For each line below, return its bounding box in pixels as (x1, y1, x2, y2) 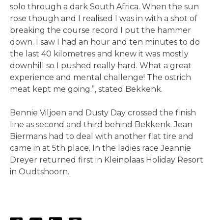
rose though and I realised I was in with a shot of (10, 14, 197, 24)
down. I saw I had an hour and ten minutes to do (10, 37, 200, 47)
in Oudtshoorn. (10, 167, 69, 177)
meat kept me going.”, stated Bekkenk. (10, 84, 163, 94)
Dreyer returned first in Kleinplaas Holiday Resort (10, 155, 203, 165)
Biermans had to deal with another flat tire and (10, 132, 193, 141)
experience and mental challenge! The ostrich (10, 73, 191, 82)
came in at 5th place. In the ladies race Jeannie (10, 143, 191, 153)
